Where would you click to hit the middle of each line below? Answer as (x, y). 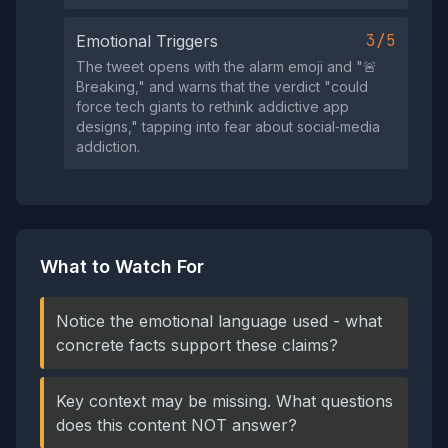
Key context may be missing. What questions (224, 401)
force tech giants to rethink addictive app (212, 106)
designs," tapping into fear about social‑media (228, 126)
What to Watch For (122, 266)
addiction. (108, 146)
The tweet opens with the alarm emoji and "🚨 (226, 66)
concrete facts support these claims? (197, 345)
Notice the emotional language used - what (219, 321)
